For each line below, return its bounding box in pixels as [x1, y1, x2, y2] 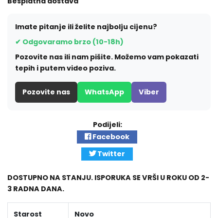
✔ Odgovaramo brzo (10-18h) [15, 36, 124, 47]
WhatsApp [85, 87, 124, 97]
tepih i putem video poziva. [15, 63, 116, 73]
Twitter [96, 148, 125, 159]
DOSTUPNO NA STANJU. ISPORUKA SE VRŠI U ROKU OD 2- [7, 172, 209, 182]
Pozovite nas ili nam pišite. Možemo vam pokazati [15, 52, 199, 62]
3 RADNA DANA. [7, 183, 64, 194]
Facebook [91, 131, 129, 142]
